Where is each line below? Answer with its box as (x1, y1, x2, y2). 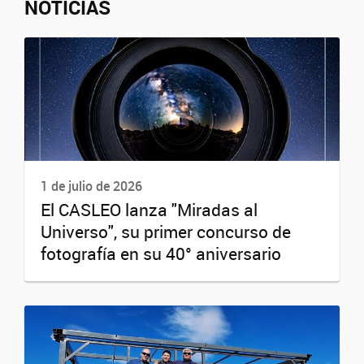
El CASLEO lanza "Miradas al (41, 198, 258, 222)
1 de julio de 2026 (41, 177, 142, 195)
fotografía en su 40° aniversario (41, 242, 281, 266)
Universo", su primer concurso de (41, 220, 291, 244)
